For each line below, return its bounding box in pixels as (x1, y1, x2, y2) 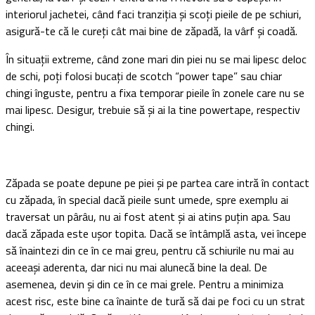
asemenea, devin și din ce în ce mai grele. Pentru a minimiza (6, 275, 283, 292)
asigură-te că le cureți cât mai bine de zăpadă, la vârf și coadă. (6, 22, 297, 39)
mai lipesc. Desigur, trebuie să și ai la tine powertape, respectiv (6, 101, 300, 118)
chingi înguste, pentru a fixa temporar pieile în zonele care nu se (6, 84, 304, 101)
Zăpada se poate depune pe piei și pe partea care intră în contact (6, 174, 309, 191)
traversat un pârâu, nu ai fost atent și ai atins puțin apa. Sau (6, 207, 290, 225)
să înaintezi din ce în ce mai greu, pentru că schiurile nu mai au (6, 241, 294, 259)
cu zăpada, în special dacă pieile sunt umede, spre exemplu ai (6, 191, 288, 208)
